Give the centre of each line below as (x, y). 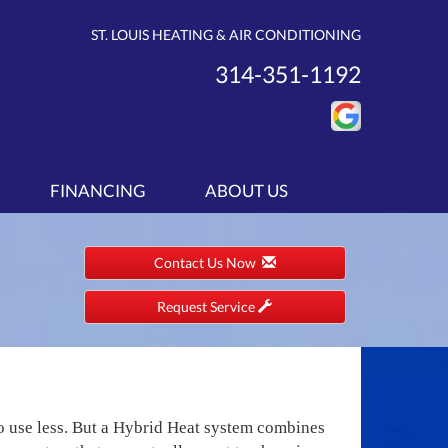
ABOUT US (246, 190)
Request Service (208, 306)
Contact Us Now (207, 262)
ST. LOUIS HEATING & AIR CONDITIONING (226, 34)
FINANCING (97, 190)
